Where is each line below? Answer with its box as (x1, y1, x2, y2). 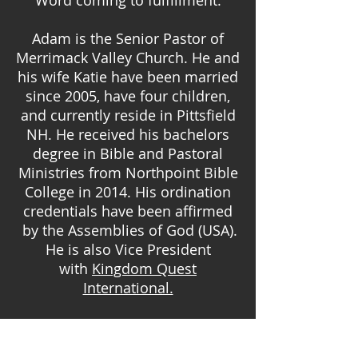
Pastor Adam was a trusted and (22, 316, 233, 336)
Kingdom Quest (92, 259, 197, 278)
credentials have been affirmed (23, 201, 233, 221)
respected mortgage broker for (25, 336, 231, 355)
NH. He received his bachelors (26, 125, 229, 144)
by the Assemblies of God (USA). (18, 221, 237, 240)
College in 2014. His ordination (25, 182, 231, 201)
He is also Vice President (45, 240, 211, 259)
